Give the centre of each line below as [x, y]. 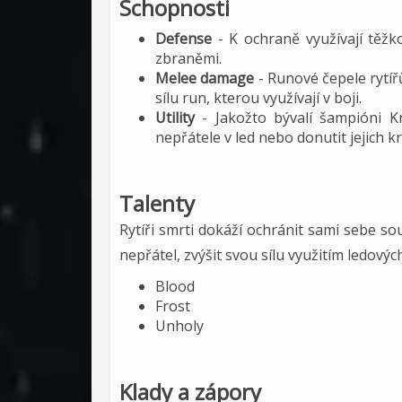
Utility [179, 118]
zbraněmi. [188, 58]
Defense [184, 39]
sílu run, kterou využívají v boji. [258, 98]
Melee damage [205, 78]
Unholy [179, 326]
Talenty [157, 203]
